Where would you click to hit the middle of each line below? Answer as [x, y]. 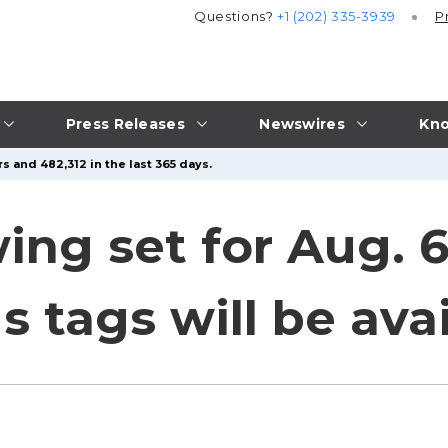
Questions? [236, 16]
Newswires [302, 123]
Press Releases [125, 123]
